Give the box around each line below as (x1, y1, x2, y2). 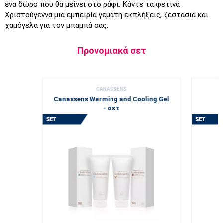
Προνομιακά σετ (77, 45, 146, 56)
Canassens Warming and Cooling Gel (53, 95, 169, 103)
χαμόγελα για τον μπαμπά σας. (5, 21, 108, 30)
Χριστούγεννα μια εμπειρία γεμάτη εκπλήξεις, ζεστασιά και (5, 10, 208, 20)
